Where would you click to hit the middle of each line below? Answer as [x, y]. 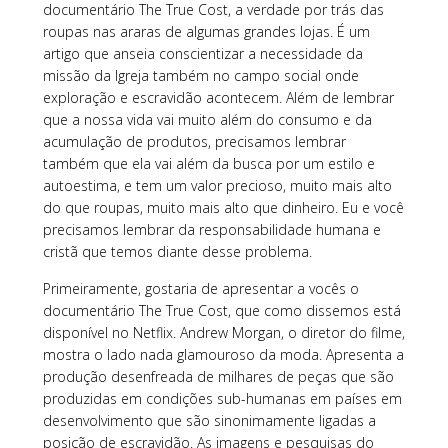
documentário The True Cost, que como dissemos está [221, 311]
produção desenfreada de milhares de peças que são [218, 377]
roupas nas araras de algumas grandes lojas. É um [206, 32]
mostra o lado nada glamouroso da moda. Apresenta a [223, 355]
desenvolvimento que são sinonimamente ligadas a [209, 421]
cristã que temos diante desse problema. [177, 252]
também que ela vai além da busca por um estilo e [208, 164]
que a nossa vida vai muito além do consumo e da [207, 120]
